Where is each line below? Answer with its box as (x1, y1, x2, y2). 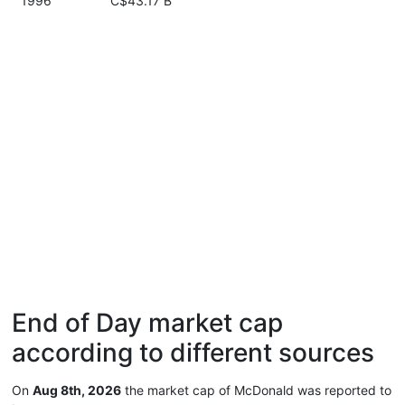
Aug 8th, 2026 (33, 382, 121, 398)
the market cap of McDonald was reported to (121, 382, 391, 398)
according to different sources (12, 337, 374, 368)
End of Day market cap (12, 307, 283, 338)
